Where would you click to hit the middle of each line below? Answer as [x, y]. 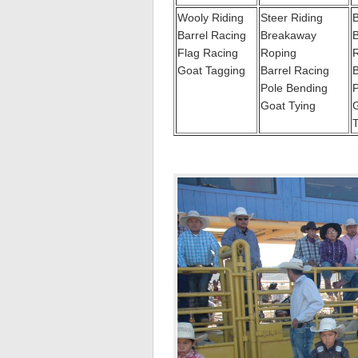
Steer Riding [292, 18]
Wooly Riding [211, 18]
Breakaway [288, 36]
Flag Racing [208, 53]
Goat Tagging [211, 71]
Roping [278, 53]
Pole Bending [294, 88]
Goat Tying [288, 106]
